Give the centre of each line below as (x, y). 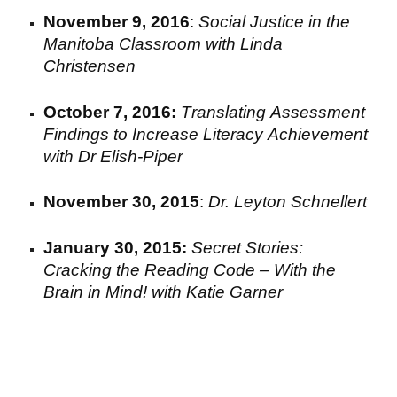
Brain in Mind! (96, 292)
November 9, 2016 (117, 21)
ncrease (170, 134)
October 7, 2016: (110, 112)
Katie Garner (233, 292)
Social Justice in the (275, 21)
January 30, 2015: (116, 247)
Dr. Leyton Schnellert (288, 202)
